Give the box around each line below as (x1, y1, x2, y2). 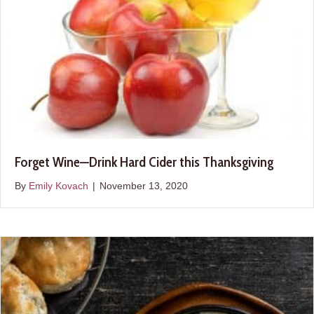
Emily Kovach (29, 179, 88, 191)
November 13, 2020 (100, 179, 188, 191)
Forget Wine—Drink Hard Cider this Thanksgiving (15, 153, 273, 170)
